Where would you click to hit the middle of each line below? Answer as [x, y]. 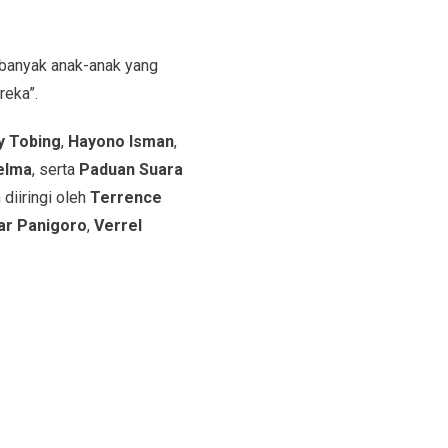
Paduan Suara [130, 169]
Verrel [117, 225]
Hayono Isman [120, 141]
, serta [55, 169]
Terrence [125, 197]
